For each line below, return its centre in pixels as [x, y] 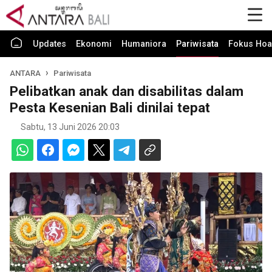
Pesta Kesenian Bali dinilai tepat [110, 107]
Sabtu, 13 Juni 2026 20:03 [70, 127]
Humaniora [144, 44]
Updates [49, 44]
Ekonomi [94, 44]
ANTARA [26, 73]
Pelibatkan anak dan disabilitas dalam [127, 91]
